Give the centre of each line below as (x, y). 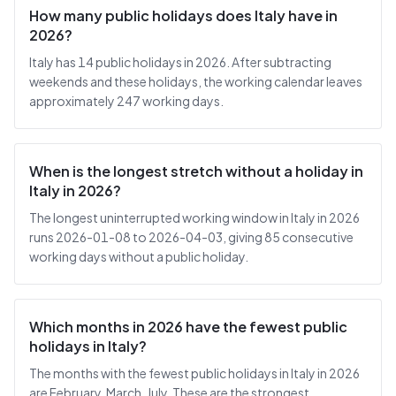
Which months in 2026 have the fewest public (188, 327)
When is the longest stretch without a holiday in (196, 171)
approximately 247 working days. (126, 101)
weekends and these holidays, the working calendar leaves (196, 81)
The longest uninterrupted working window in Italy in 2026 (194, 217)
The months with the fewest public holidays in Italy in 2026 (194, 373)
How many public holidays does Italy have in (183, 15)
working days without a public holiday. (139, 256)
